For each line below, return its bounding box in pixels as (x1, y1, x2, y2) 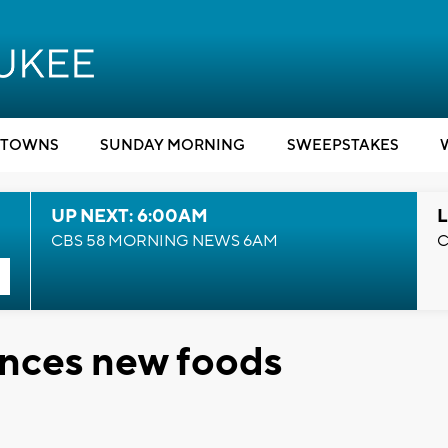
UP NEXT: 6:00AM (50, 205, 208, 228)
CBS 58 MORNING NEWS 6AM (50, 231, 278, 251)
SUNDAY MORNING (100, 136, 245, 155)
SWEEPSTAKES (286, 136, 399, 155)
